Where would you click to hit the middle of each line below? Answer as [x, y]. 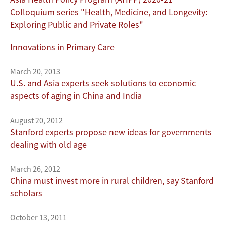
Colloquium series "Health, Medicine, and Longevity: [109, 12]
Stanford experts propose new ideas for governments [111, 132]
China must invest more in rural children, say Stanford [112, 181]
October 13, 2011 [38, 218]
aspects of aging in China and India [76, 96]
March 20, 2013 [35, 72]
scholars [26, 193]
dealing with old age [48, 145]
